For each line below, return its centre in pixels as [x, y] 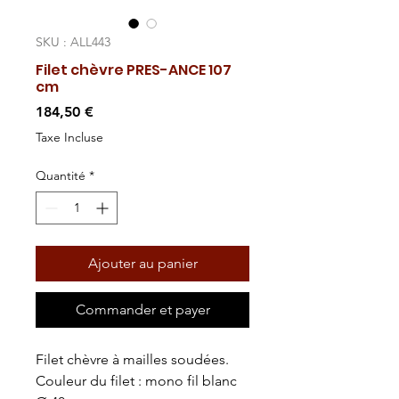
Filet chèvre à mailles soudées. [132, 359]
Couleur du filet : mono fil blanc [136, 381]
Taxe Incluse [69, 137]
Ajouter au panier [142, 263]
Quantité [61, 175]
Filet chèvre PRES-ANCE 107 [134, 70]
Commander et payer [142, 309]
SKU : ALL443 [73, 42]
